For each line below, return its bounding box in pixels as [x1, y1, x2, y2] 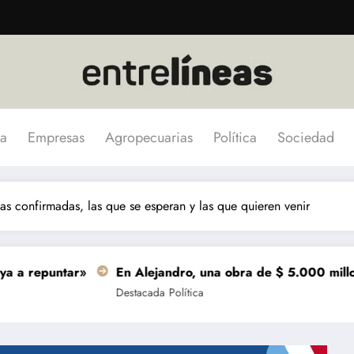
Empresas [28, 127, 85, 149]
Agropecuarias [105, 127, 193, 149]
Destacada [27, 284, 77, 301]
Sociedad [277, 127, 334, 149]
